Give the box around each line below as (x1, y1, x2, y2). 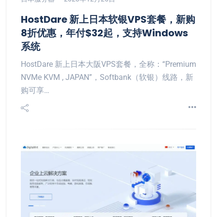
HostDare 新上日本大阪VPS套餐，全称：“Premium (21, 60, 196, 69)
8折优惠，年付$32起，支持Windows (21, 26, 188, 40)
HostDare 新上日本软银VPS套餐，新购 (21, 13, 195, 26)
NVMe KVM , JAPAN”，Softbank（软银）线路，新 (21, 73, 193, 82)
